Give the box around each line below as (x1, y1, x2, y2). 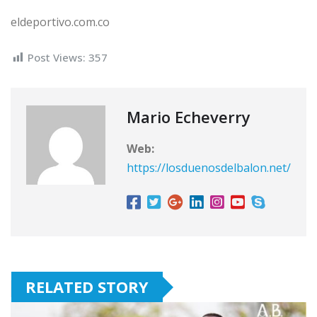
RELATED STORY (25, 276, 149, 298)
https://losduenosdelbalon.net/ (127, 160, 291, 176)
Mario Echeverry (127, 106, 250, 128)
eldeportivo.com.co (11, 14, 110, 30)
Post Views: (28, 50, 86, 65)
